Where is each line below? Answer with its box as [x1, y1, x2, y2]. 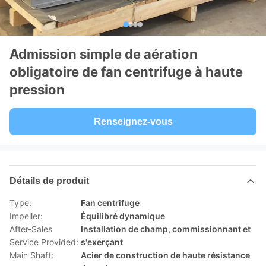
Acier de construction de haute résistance [81, 250, 250, 260]
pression [9, 82, 65, 97]
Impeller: [9, 211, 43, 221]
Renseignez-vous [93, 116, 173, 126]
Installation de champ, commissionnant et [81, 224, 251, 234]
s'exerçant [81, 237, 123, 247]
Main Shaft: [9, 250, 53, 260]
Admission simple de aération [9, 46, 198, 62]
